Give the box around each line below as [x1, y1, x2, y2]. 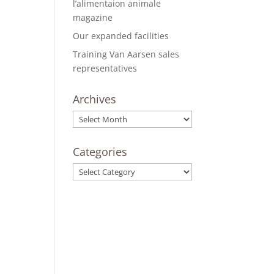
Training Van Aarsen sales [73, 48, 180, 60]
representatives [73, 62, 138, 74]
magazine [73, 12, 113, 23]
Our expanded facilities [73, 30, 169, 42]
